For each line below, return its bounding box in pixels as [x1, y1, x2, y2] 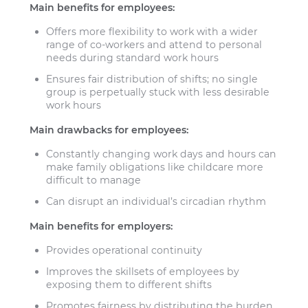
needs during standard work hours [46, 52, 219, 65]
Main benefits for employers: [30, 219, 173, 232]
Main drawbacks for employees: [30, 123, 189, 136]
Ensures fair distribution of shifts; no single [46, 73, 258, 86]
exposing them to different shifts [46, 278, 212, 291]
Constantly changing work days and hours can [46, 148, 277, 161]
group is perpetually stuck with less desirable [46, 86, 270, 99]
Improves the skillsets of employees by [46, 265, 240, 278]
